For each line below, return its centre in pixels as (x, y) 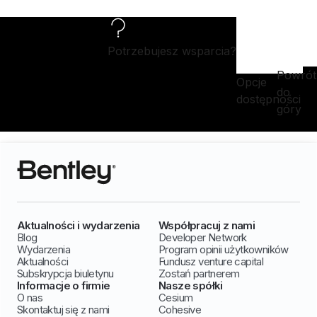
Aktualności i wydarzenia (79, 225)
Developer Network (203, 237)
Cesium (176, 297)
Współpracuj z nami (207, 225)
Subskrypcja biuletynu (65, 273)
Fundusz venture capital (211, 261)
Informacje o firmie (64, 285)
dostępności (269, 99)
